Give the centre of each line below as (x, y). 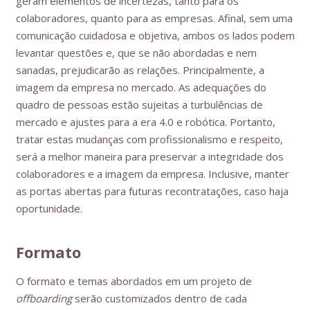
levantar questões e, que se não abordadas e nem (136, 53)
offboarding (44, 298)
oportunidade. (49, 208)
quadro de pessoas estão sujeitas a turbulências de (139, 104)
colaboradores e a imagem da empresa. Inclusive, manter (152, 174)
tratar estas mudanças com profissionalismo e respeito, (149, 139)
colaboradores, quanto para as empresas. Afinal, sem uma (154, 18)
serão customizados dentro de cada (159, 298)
